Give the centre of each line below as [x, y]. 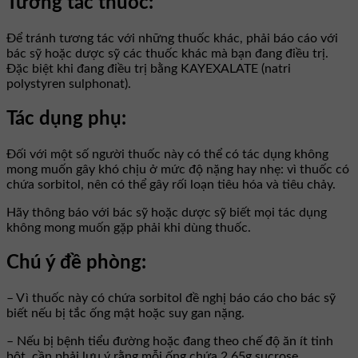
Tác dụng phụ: [66, 119]
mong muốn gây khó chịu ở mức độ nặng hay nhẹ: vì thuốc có [178, 170]
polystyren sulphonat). [69, 84]
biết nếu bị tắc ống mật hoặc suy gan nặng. [125, 313]
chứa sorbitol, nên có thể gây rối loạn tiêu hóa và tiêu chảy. [171, 185]
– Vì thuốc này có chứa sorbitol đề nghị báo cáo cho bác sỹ [171, 298]
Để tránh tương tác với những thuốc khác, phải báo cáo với [172, 39]
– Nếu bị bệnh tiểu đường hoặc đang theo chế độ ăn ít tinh [170, 341]
